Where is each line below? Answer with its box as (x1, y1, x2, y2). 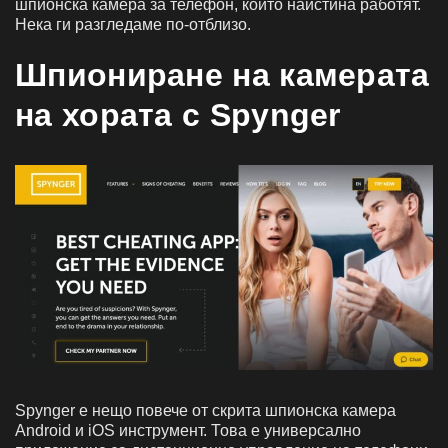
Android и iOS (15, 421, 115, 439)
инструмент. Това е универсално (119, 421, 361, 439)
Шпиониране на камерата (15, 56, 430, 93)
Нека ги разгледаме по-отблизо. (15, 15, 251, 33)
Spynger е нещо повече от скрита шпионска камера (15, 401, 396, 419)
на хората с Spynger (15, 96, 341, 133)
